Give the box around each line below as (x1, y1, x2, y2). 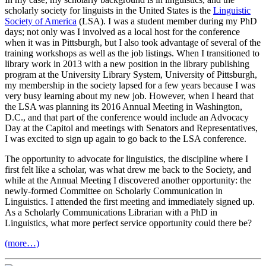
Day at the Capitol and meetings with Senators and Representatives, (5, 123, 258, 134)
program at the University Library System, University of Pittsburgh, (5, 69, 257, 80)
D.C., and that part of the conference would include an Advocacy (5, 112, 249, 123)
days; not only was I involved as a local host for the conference (5, 27, 240, 37)
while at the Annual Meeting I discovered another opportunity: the (5, 175, 251, 186)
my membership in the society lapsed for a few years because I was (5, 80, 255, 91)
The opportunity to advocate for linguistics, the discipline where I (5, 154, 248, 164)
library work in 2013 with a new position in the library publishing (5, 59, 249, 69)
